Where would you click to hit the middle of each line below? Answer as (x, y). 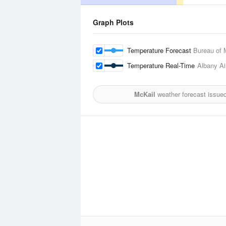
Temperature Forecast (160, 50)
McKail (145, 94)
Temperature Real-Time (162, 65)
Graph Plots (113, 22)
